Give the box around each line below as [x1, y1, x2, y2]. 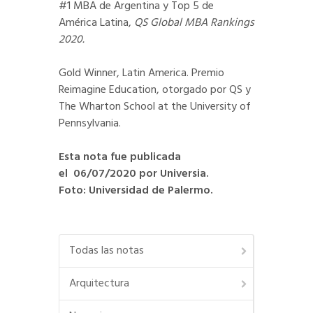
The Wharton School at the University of [59, 98, 251, 117]
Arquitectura [69, 275, 129, 293]
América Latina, [59, 14, 134, 33]
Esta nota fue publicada [59, 148, 181, 167]
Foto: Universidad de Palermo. [59, 182, 216, 201]
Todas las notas [69, 242, 144, 261]
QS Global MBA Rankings [134, 14, 254, 33]
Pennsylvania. [59, 115, 121, 133]
